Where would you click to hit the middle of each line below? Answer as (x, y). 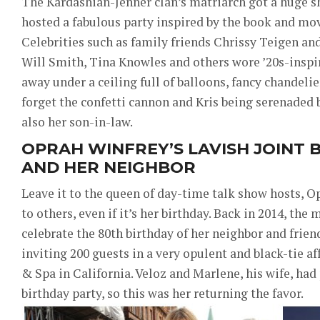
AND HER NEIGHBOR (109, 167)
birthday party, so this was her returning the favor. (162, 293)
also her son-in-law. (77, 121)
